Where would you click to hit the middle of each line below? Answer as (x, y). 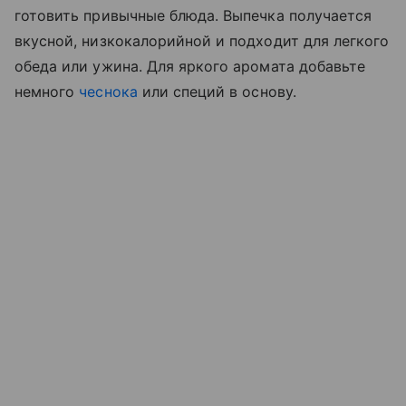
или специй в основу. (217, 91)
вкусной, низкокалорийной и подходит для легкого (202, 40)
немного (47, 91)
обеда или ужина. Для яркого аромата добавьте (190, 66)
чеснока (108, 91)
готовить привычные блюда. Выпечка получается (193, 15)
